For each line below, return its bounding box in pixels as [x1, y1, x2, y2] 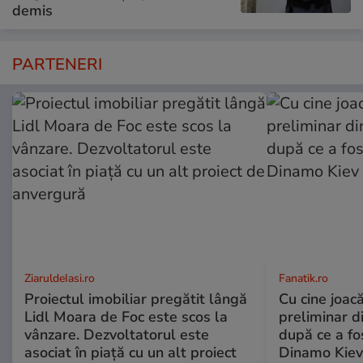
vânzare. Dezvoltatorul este [24, 324, 209, 344]
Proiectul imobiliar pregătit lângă [24, 288, 247, 309]
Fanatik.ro [278, 270, 328, 286]
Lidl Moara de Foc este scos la [24, 306, 228, 327]
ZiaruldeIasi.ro [24, 270, 95, 286]
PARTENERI [12, 53, 102, 75]
